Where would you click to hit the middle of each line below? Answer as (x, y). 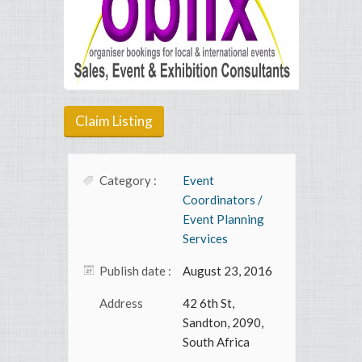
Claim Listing (114, 121)
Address (121, 303)
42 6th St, (208, 303)
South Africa (216, 342)
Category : (128, 181)
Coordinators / (223, 200)
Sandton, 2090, (223, 323)
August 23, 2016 (227, 271)
